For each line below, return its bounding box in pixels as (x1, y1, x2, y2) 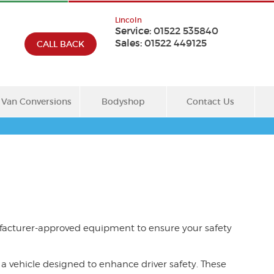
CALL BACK (36, 39, 84, 50)
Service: (114, 24, 154, 37)
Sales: (114, 37, 144, 49)
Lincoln (114, 15, 142, 24)
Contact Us (186, 96, 234, 107)
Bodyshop (102, 96, 146, 107)
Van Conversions (1, 96, 72, 107)
